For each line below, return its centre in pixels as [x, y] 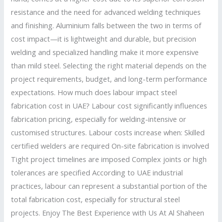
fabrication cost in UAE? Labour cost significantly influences [109, 106]
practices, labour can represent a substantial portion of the [109, 186]
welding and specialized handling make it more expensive [105, 52]
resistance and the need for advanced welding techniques [106, 12]
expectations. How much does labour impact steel [94, 92]
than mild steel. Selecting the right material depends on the [109, 66]
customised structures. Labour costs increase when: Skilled [108, 133]
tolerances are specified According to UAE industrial [97, 173]
